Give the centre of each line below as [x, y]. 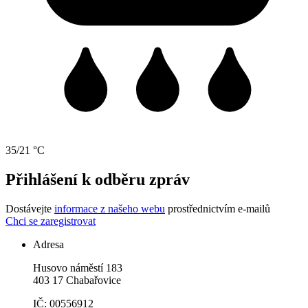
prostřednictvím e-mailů [218, 208]
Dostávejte [30, 208]
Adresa [48, 244]
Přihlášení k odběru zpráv [98, 179]
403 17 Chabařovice [77, 280]
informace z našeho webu [110, 208]
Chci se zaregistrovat [51, 221]
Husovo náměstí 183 [78, 267]
